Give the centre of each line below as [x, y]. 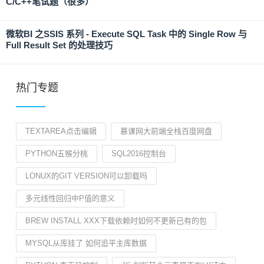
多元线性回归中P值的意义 [70, 198]
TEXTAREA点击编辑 [61, 131]
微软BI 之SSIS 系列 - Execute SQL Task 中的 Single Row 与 [126, 34]
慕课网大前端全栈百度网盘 [166, 131]
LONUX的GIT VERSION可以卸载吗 [86, 176]
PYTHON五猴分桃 [57, 154]
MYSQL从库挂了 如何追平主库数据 [86, 243]
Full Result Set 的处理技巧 [59, 45]
